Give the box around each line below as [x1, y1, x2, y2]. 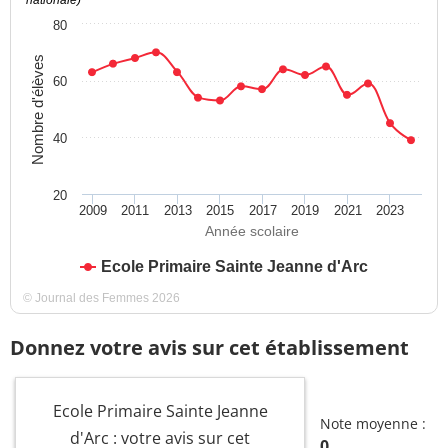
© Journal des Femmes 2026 [23, 291, 180, 306]
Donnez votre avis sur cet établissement [10, 334, 409, 362]
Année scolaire [205, 223, 299, 240]
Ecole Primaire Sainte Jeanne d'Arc [101, 258, 368, 276]
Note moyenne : [320, 414, 426, 434]
